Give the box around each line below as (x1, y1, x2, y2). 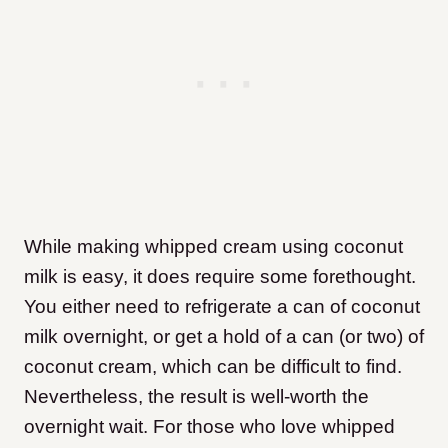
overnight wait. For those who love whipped (24, 416, 395, 437)
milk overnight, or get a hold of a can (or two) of (24, 326, 424, 347)
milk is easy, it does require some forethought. (24, 266, 416, 287)
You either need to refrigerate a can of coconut (24, 296, 420, 317)
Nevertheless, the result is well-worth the (24, 386, 369, 407)
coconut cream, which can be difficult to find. (24, 356, 402, 377)
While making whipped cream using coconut (24, 236, 403, 257)
